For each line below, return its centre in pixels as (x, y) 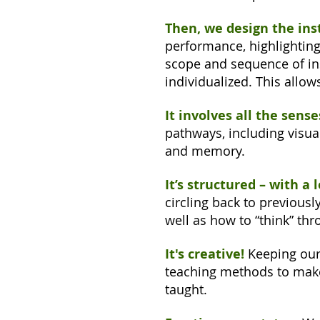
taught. (188, 289)
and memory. (205, 151)
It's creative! (205, 254)
